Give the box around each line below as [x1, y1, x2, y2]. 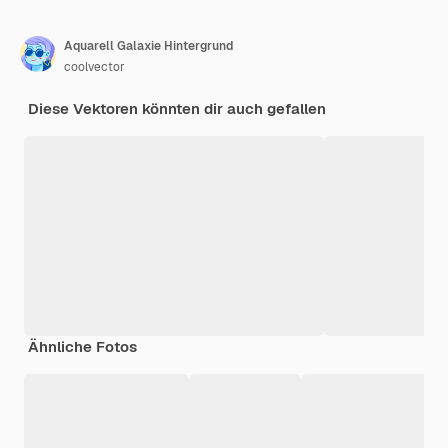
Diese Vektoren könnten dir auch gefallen [28, 98, 326, 118]
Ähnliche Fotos [28, 336, 137, 356]
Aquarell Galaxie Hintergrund [64, 37, 233, 54]
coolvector [64, 58, 125, 75]
